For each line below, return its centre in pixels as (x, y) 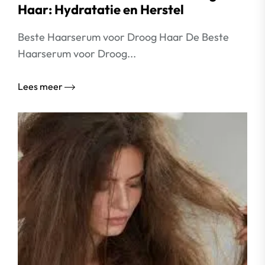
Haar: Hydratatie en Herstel (101, 9)
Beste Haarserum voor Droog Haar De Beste (123, 37)
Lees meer (41, 86)
